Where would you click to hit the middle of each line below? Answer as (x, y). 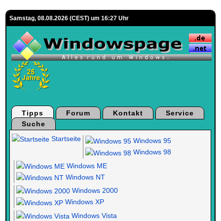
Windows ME (86, 166)
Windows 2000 (94, 191)
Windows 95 (151, 141)
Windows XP (84, 202)
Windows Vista (93, 215)
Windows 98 (151, 152)
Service (180, 113)
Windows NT (85, 177)
